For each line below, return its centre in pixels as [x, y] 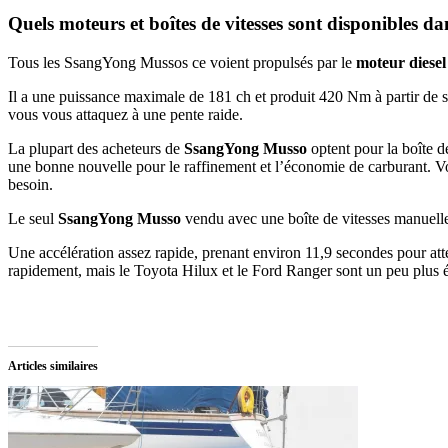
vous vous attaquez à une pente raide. [125, 114]
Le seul [33, 218]
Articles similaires [53, 365]
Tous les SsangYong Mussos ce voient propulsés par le [182, 62]
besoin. [30, 184]
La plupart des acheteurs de [96, 148]
